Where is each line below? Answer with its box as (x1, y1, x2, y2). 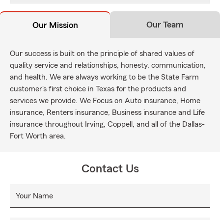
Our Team (146, 20, 184, 29)
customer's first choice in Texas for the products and (10, 85, 186, 93)
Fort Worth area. (10, 132, 66, 140)
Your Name (16, 192, 53, 200)
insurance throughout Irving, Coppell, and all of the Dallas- (10, 120, 205, 128)
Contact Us (81, 163, 139, 175)
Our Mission (32, 21, 78, 29)
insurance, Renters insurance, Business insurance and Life (10, 109, 205, 116)
